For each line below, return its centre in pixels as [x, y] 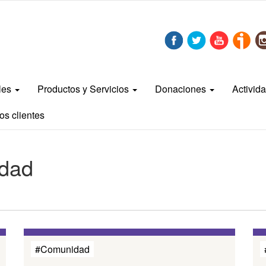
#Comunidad [63, 249]
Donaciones [182, 89]
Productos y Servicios [84, 89]
